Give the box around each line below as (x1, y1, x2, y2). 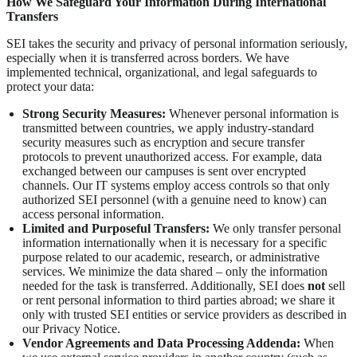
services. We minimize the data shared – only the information (22, 265, 328, 279)
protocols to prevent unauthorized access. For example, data (22, 150, 322, 164)
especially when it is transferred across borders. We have (6, 51, 289, 65)
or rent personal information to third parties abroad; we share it (22, 293, 335, 308)
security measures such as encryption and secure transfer (22, 135, 304, 150)
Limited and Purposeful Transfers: (22, 222, 210, 236)
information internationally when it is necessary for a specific (22, 236, 327, 250)
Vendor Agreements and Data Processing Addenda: (22, 336, 300, 351)
